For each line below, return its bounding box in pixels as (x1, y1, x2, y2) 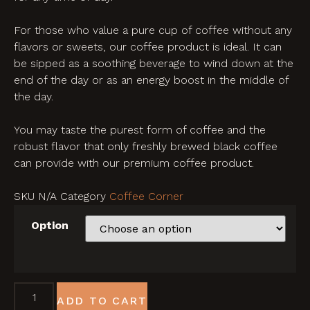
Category (60, 190, 106, 203)
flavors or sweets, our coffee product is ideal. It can (14, 40, 282, 53)
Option (30, 219, 69, 232)
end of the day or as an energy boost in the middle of (14, 73, 289, 86)
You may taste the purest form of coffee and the (14, 123, 266, 136)
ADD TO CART (57, 294, 147, 308)
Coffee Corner (109, 190, 183, 203)
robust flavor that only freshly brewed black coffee (14, 140, 277, 153)
